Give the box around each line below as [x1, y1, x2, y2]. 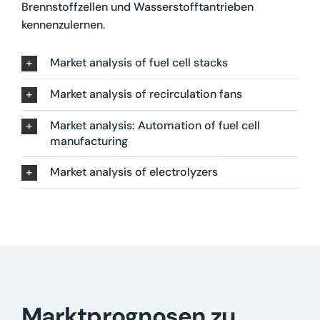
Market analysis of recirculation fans [49, 86, 242, 102]
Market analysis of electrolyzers [49, 164, 218, 180]
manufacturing [49, 134, 128, 149]
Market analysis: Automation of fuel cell [49, 118, 260, 134]
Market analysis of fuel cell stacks [49, 55, 228, 71]
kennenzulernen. [21, 17, 105, 33]
